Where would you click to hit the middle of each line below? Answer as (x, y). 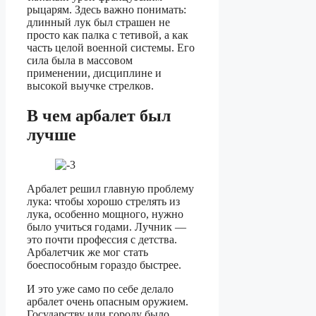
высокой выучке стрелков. (90, 86)
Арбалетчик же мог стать (87, 252)
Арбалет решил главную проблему (110, 188)
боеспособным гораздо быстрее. (104, 265)
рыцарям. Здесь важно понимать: (107, 10)
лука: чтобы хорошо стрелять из (103, 201)
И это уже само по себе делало (100, 288)
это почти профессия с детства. (102, 239)
